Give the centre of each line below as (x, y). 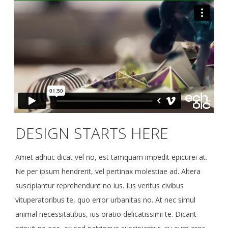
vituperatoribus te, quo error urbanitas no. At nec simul (105, 199)
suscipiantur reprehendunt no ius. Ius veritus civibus (99, 185)
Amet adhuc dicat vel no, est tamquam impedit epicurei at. (111, 157)
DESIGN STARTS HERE (92, 133)
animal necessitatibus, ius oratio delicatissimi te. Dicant (106, 214)
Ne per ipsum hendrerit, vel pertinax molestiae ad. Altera (108, 171)
